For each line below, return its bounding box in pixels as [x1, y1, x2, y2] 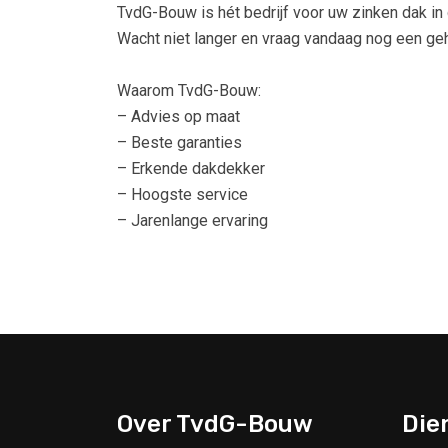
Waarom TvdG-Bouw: [117, 81, 261, 101]
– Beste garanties [117, 133, 242, 153]
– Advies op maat [117, 107, 240, 127]
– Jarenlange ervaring [117, 211, 268, 231]
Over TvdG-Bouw [117, 410, 313, 439]
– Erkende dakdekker [117, 159, 265, 179]
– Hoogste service [117, 185, 248, 205]
